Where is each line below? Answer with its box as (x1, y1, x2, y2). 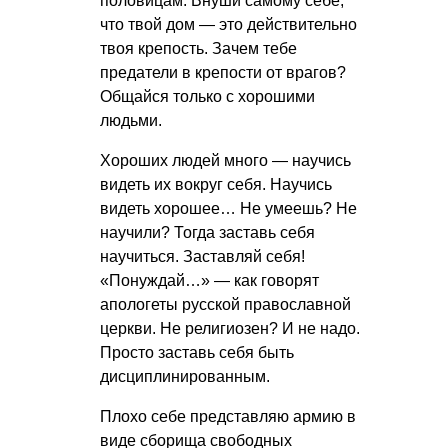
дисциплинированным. (100, 367, 270, 385)
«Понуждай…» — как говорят (100, 271, 319, 289)
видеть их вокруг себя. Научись (100, 175, 332, 193)
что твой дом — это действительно (100, 15, 357, 33)
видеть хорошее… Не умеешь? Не (100, 199, 357, 217)
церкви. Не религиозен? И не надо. (100, 319, 360, 337)
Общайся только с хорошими (100, 87, 315, 105)
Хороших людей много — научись (100, 151, 351, 169)
